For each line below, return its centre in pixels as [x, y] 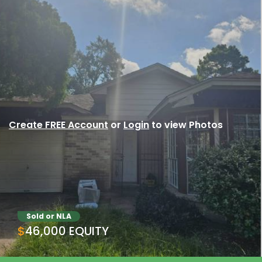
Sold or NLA [49, 216]
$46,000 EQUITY [67, 231]
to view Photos [186, 125]
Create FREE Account [58, 125]
